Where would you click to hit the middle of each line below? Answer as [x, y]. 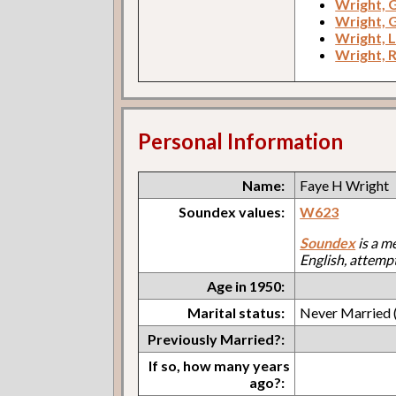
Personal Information [241, 141]
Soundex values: [232, 211]
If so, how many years [220, 365]
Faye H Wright [345, 185]
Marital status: [236, 312]
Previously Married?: [217, 339]
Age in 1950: [246, 286]
